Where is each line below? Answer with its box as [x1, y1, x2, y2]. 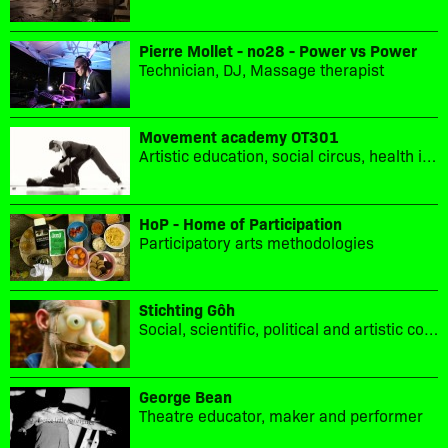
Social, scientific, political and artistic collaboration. [424, 317, 438, 340]
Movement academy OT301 [139, 125, 339, 148]
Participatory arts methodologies [139, 230, 374, 253]
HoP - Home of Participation [139, 211, 342, 234]
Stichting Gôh [139, 298, 235, 321]
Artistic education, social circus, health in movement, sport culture [422, 144, 436, 167]
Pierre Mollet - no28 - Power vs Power [139, 38, 417, 61]
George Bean [139, 384, 232, 407]
